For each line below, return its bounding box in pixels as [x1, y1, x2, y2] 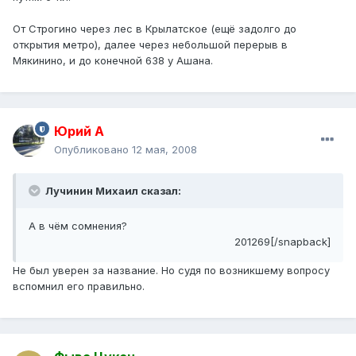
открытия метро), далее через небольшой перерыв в [13, 38, 288, 52]
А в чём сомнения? [29, 219, 127, 233]
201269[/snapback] [234, 235, 331, 249]
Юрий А [54, 123, 104, 140]
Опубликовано [54, 143, 132, 157]
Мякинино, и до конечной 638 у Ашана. [13, 54, 213, 68]
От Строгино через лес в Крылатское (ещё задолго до [13, 22, 296, 36]
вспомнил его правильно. [13, 280, 145, 293]
